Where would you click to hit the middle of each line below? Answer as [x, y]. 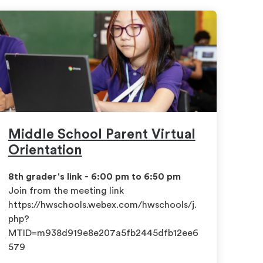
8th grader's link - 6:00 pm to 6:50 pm [94, 176]
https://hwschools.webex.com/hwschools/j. [102, 205]
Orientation [45, 150]
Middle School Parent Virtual [102, 134]
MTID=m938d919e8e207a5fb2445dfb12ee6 [103, 233]
